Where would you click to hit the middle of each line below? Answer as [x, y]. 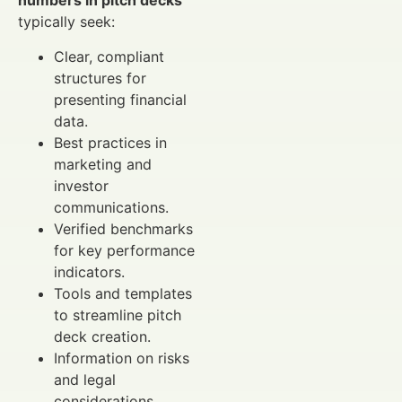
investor [81, 185]
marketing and [103, 164]
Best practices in [110, 142]
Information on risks [122, 358]
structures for [100, 78]
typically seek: [66, 22]
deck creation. [102, 336]
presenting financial [120, 99]
